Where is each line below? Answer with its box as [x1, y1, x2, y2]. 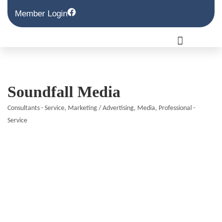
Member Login [15, 9, 67, 18]
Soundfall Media [7, 83, 120, 101]
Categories [7, 111, 53, 121]
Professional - [159, 105, 195, 112]
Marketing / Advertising [68, 105, 134, 112]
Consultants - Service [7, 105, 64, 112]
